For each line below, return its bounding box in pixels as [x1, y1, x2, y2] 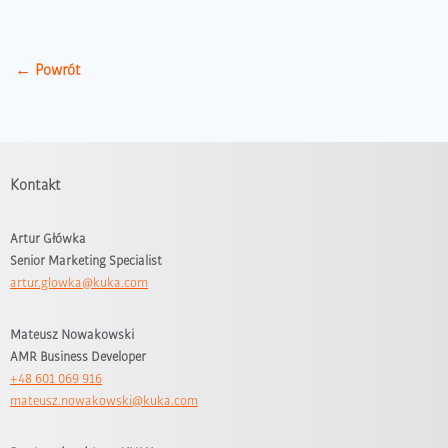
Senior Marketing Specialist [10, 250, 162, 270]
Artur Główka [10, 228, 86, 248]
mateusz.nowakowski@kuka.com [10, 390, 198, 410]
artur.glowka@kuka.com [10, 272, 148, 292]
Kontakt [10, 173, 61, 196]
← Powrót [15, 58, 81, 81]
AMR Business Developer [10, 346, 146, 366]
